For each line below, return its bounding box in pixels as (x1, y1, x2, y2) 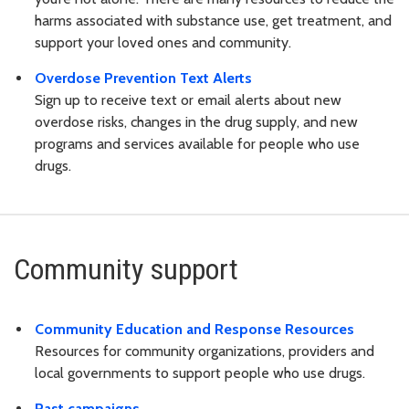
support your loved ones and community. (35, 34, 291, 52)
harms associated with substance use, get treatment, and (35, 12, 392, 30)
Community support (14, 252, 238, 288)
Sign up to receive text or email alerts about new (35, 91, 341, 110)
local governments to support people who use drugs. (35, 363, 365, 382)
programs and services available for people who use (35, 135, 360, 153)
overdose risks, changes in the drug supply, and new (35, 113, 358, 131)
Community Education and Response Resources (35, 320, 354, 338)
